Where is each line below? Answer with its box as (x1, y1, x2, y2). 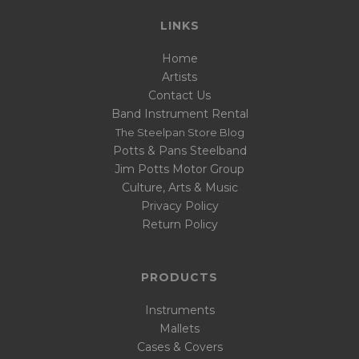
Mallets (159, 321, 200, 337)
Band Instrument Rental (111, 107, 248, 122)
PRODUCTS (141, 270, 218, 285)
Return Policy (141, 217, 218, 232)
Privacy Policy (140, 199, 219, 214)
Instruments (144, 303, 215, 318)
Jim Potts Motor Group (115, 162, 244, 177)
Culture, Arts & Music (121, 180, 238, 196)
